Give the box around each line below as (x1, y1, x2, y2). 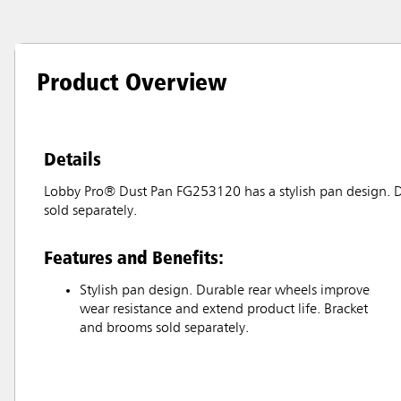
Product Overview (37, 66, 227, 98)
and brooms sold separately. (80, 321, 249, 337)
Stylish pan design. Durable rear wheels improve (80, 284, 370, 299)
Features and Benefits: (44, 245, 224, 269)
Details (44, 147, 101, 171)
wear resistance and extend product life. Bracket (80, 303, 368, 318)
